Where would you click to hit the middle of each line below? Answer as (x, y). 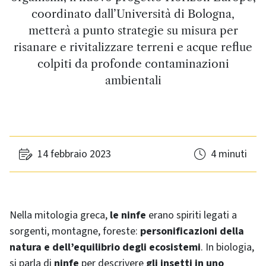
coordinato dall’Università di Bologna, (133, 14)
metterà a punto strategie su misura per (133, 30)
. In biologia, (227, 247)
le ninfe (128, 215)
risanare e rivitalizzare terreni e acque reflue (133, 47)
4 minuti (229, 154)
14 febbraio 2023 (74, 154)
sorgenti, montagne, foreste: (75, 231)
